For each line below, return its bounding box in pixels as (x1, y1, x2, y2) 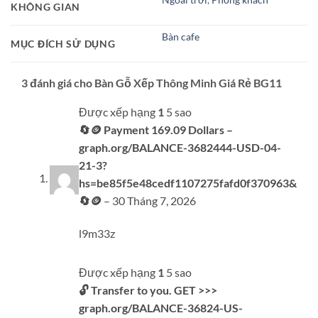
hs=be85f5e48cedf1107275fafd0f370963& (79, 175, 297, 190)
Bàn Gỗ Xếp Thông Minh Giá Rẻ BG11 (94, 75, 282, 89)
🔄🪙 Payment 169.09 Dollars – (79, 122, 233, 136)
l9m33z (79, 226, 115, 240)
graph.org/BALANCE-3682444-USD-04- (79, 140, 281, 154)
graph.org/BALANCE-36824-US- (79, 301, 243, 315)
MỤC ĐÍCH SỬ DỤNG (11, 37, 116, 50)
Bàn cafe (162, 30, 200, 43)
